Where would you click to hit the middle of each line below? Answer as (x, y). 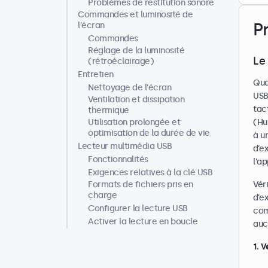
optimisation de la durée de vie (149, 133)
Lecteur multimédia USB (125, 146)
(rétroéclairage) (121, 61)
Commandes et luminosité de (135, 15)
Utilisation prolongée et (134, 122)
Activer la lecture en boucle (143, 222)
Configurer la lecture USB (138, 208)
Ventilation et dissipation (136, 100)
